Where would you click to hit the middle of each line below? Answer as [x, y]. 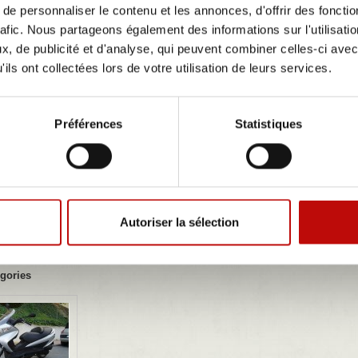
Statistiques [268, 124]
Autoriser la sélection [179, 222]
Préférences [89, 124]
